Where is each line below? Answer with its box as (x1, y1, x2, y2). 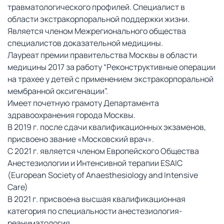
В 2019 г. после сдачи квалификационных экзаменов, (7, 121, 206, 133)
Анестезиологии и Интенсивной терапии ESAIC (7, 157, 182, 169)
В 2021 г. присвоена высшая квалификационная (7, 193, 185, 205)
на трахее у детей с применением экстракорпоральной (7, 73, 213, 85)
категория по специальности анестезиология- (7, 205, 182, 217)
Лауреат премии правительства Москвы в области (7, 49, 197, 61)
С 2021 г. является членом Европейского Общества (7, 145, 199, 157)
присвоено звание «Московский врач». (7, 133, 154, 145)
